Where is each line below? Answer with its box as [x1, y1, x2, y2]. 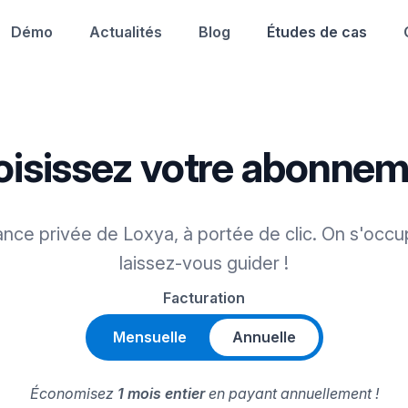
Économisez [29, 384, 117, 403]
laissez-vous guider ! [119, 252, 289, 274]
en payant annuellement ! [204, 384, 379, 403]
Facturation [163, 289, 245, 307]
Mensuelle [112, 328, 187, 346]
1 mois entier [117, 384, 205, 403]
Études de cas [267, 22, 367, 41]
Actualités [89, 22, 162, 41]
